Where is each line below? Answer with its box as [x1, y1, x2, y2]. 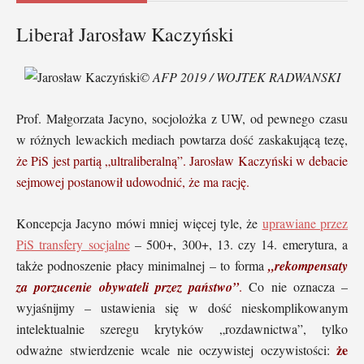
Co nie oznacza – [242, 277, 348, 295]
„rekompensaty [268, 256, 348, 275]
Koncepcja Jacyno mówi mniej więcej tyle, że [16, 214, 262, 232]
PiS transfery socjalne [16, 235, 130, 253]
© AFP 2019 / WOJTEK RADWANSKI [139, 67, 340, 85]
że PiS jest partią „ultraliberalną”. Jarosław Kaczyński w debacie [16, 151, 348, 169]
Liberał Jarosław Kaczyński [16, 20, 234, 47]
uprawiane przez [262, 214, 348, 232]
